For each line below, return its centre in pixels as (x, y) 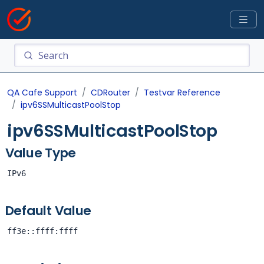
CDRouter (110, 93)
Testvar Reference (182, 93)
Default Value (48, 211)
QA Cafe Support (42, 93)
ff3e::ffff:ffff (42, 231)
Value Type (41, 153)
